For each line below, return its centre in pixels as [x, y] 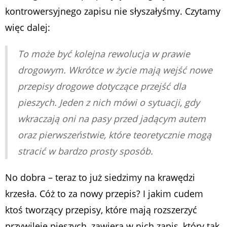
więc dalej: [28, 27]
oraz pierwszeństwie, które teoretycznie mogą [115, 135]
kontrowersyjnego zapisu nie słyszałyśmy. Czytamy [113, 11]
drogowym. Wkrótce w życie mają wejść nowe [115, 70]
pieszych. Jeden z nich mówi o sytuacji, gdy [109, 102]
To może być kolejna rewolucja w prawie [104, 53]
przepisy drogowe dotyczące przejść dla [102, 86]
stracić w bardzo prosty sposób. [85, 151]
